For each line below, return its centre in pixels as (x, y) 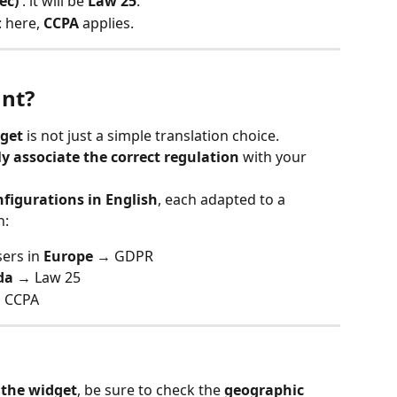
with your (275, 156)
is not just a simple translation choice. (151, 135)
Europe (68, 256)
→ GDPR (123, 256)
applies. (106, 23)
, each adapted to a (223, 199)
